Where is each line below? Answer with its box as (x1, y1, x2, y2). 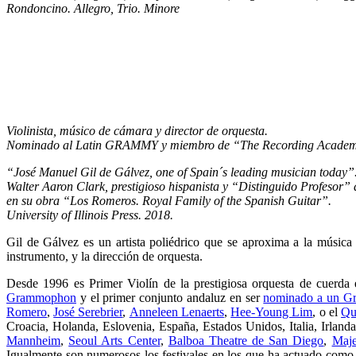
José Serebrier (53, 305, 123, 319)
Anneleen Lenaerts (129, 305, 224, 319)
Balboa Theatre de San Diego (168, 334, 324, 347)
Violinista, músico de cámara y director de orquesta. (6, 124, 271, 137)
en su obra (6, 194, 63, 207)
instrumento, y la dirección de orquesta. (6, 250, 203, 263)
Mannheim (6, 334, 60, 347)
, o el (312, 305, 342, 319)
